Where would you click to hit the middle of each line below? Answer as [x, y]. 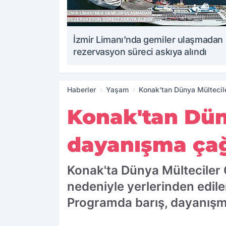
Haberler [81, 90]
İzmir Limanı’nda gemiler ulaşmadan [148, 40]
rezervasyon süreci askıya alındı [140, 52]
